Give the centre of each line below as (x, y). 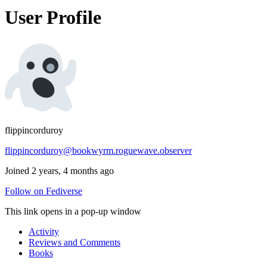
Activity (44, 231)
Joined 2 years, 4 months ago (59, 170)
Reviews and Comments (74, 242)
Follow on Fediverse (44, 191)
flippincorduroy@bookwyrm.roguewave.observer (98, 150)
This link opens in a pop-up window (73, 211)
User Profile (53, 18)
